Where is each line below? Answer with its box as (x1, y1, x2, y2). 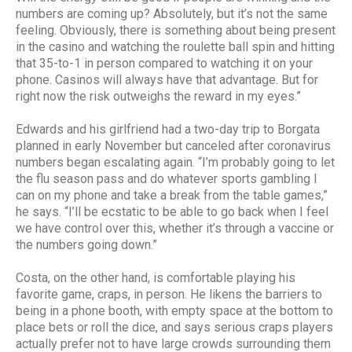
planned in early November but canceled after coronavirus (16, 137, 331, 153)
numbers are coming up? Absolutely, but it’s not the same (16, 5, 328, 21)
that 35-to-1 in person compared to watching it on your (16, 55, 313, 71)
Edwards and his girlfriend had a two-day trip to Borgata (16, 121, 320, 137)
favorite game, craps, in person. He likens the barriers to (16, 286, 322, 302)
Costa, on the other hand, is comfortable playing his (16, 269, 295, 285)
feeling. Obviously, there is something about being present (16, 22, 335, 38)
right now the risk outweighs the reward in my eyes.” (16, 88, 301, 104)
